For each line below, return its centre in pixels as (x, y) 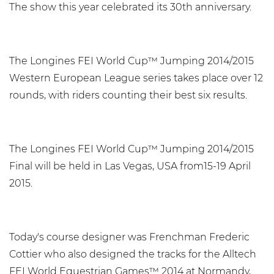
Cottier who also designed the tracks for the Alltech (133, 254)
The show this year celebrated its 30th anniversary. (130, 7)
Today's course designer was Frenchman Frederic (129, 237)
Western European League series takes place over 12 (136, 78)
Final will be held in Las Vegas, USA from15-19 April (130, 166)
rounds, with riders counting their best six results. (128, 95)
